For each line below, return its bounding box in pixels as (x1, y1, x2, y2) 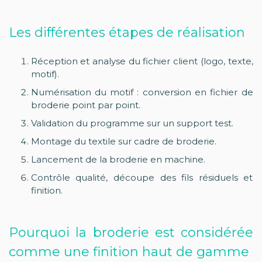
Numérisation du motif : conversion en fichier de (30, 86, 253, 98)
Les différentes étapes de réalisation (9, 24, 245, 40)
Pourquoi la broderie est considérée (9, 224, 253, 240)
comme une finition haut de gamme (9, 243, 249, 260)
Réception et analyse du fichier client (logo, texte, (30, 55, 253, 67)
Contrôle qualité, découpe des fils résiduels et (30, 171, 253, 183)
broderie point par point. (30, 99, 140, 111)
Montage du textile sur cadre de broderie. (30, 135, 216, 147)
